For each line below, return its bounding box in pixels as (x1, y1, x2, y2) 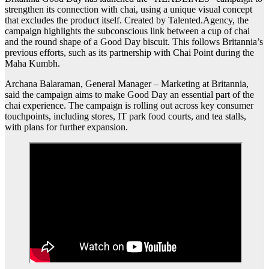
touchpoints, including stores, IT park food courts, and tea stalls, (5, 111, 246, 122)
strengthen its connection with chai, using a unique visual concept (5, 4, 252, 15)
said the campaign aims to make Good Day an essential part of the (5, 89, 254, 100)
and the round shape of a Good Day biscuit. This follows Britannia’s (5, 37, 263, 47)
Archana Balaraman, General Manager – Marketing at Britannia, (5, 79, 249, 89)
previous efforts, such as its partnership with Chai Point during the (5, 47, 254, 58)
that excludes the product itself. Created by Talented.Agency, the (5, 15, 249, 26)
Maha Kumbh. (5, 58, 60, 69)
